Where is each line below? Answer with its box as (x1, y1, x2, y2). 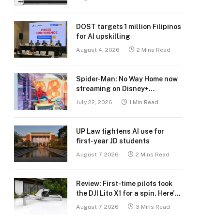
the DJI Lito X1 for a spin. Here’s (76, 189, 178, 197)
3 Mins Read (136, 203, 170, 210)
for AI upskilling (76, 32, 130, 40)
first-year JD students (76, 137, 150, 145)
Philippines (76, 94, 114, 102)
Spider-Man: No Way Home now (76, 75, 178, 83)
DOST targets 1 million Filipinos (76, 23, 181, 31)
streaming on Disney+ (76, 85, 149, 93)
